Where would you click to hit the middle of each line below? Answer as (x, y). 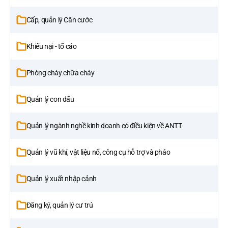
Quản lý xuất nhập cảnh (61, 179)
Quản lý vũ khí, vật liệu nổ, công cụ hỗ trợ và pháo (98, 152)
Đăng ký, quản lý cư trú (60, 205)
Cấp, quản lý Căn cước (59, 20)
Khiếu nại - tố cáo (51, 47)
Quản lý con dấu (50, 99)
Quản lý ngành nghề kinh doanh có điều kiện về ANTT (104, 126)
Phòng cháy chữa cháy (60, 73)
